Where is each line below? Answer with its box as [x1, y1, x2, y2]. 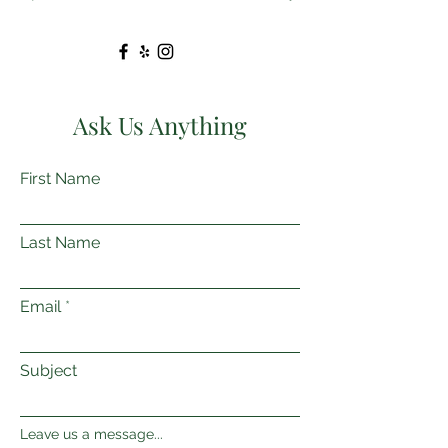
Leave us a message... [20, 426, 163, 442]
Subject [20, 361, 77, 380]
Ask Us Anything [73, 109, 247, 141]
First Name [20, 169, 100, 188]
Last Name [20, 233, 100, 252]
